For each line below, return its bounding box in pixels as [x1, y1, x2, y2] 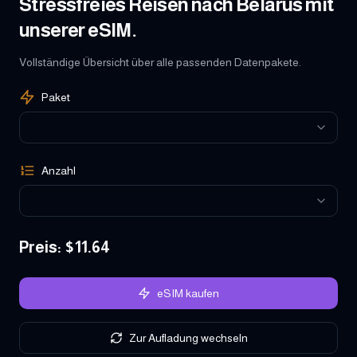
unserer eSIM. [19, 18, 137, 41]
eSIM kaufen [157, 286, 219, 300]
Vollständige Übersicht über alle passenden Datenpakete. [19, 55, 301, 69]
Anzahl [41, 163, 76, 177]
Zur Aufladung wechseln [128, 331, 248, 344]
